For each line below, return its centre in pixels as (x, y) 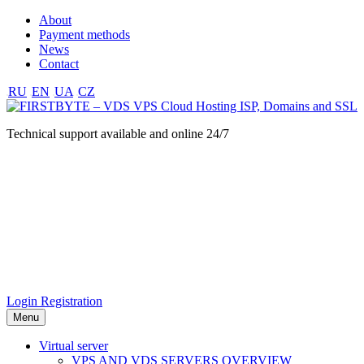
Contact (59, 64)
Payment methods (84, 35)
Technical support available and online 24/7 (118, 134)
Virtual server (74, 346)
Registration (71, 301)
